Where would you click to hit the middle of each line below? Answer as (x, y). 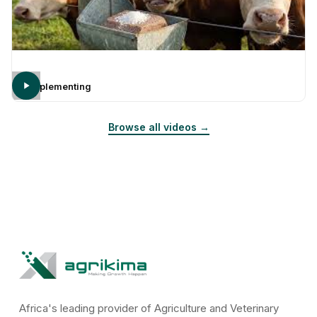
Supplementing (57, 86)
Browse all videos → (158, 127)
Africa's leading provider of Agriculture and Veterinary (149, 308)
